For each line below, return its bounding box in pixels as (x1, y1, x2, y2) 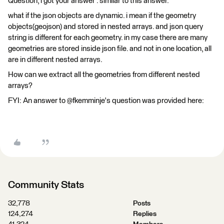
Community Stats (8, 179, 84, 190)
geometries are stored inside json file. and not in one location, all (8, 44, 211, 52)
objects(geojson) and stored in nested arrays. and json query (8, 22, 203, 30)
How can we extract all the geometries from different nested (8, 70, 200, 78)
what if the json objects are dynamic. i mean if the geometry (8, 11, 196, 19)
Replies (132, 210, 156, 217)
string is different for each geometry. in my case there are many (8, 33, 207, 41)
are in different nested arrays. (8, 55, 102, 63)
